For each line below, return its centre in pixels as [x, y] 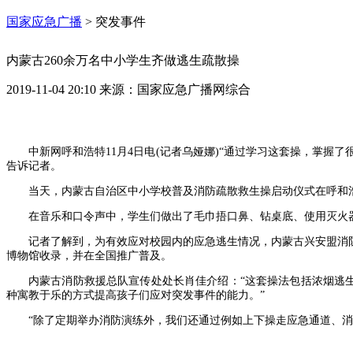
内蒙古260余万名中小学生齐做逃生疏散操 [123, 60]
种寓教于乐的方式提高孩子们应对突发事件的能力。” [136, 295]
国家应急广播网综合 [194, 89]
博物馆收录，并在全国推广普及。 [89, 256]
